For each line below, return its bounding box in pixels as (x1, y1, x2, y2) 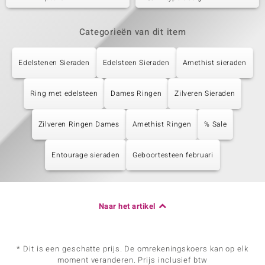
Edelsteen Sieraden (102, 57, 170, 68)
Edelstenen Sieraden (18, 57, 90, 68)
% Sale (204, 119, 227, 130)
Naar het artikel (98, 201, 156, 212)
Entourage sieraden (51, 150, 120, 160)
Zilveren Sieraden (174, 88, 235, 99)
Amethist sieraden (182, 57, 247, 68)
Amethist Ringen (132, 119, 192, 130)
